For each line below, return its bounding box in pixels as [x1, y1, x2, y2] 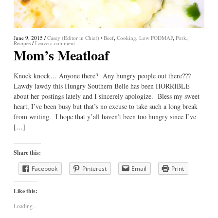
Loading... [14, 202, 37, 210]
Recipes [14, 39, 31, 47]
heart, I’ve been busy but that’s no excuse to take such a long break [14, 101, 198, 111]
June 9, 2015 [14, 34, 43, 41]
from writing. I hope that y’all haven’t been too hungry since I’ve [14, 111, 196, 121]
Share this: [14, 148, 41, 157]
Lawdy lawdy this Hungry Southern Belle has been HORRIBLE [14, 81, 190, 91]
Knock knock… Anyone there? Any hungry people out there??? [14, 71, 193, 80]
